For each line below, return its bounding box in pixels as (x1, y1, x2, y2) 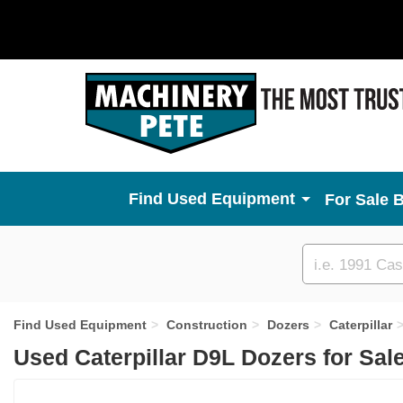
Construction (166, 318, 247, 332)
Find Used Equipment (13, 318, 147, 332)
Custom (311, 255, 367, 271)
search (311, 275, 359, 291)
